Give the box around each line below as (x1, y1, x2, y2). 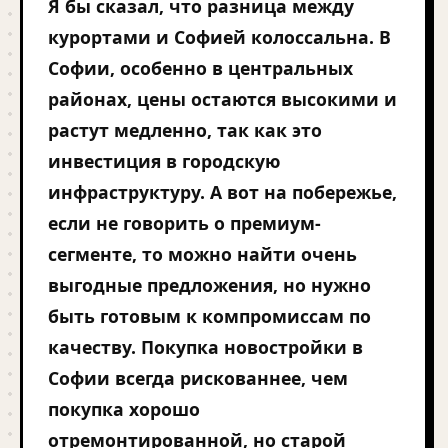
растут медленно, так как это (48, 118, 322, 142)
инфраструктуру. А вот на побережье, (48, 180, 397, 204)
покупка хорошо (48, 397, 200, 421)
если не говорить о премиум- (48, 211, 321, 235)
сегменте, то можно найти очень (48, 242, 357, 266)
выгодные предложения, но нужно (48, 273, 371, 297)
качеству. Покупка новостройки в (48, 335, 363, 359)
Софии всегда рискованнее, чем (48, 366, 348, 390)
